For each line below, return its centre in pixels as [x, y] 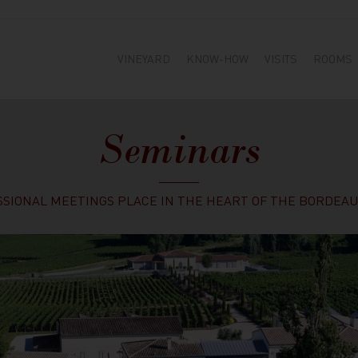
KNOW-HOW [217, 58]
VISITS [281, 58]
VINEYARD [144, 58]
